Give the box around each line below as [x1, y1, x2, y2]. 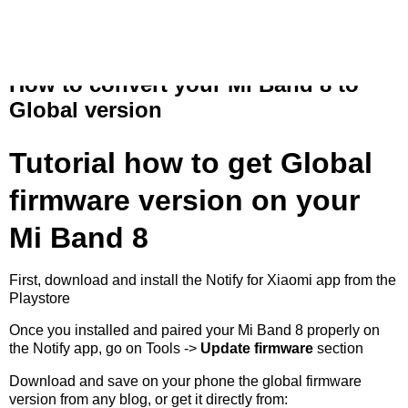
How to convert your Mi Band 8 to [9, 72, 359, 97]
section [313, 341, 363, 357]
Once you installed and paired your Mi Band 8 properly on [9, 322, 380, 339]
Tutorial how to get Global [9, 146, 372, 179]
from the [341, 271, 396, 288]
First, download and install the [9, 271, 206, 288]
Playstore [9, 290, 70, 306]
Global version [9, 97, 162, 122]
